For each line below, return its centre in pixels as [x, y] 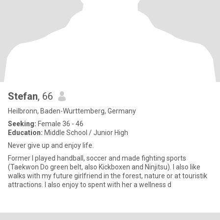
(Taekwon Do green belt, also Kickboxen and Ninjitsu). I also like [104, 167]
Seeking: [22, 124]
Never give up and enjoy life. [51, 145]
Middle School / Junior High [85, 133]
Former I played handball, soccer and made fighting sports [97, 158]
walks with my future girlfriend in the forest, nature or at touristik [108, 176]
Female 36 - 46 [60, 124]
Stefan [23, 96]
